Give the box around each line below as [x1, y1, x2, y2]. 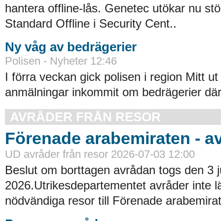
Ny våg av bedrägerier [5, 39, 137, 54]
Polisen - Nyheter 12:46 [5, 54, 117, 67]
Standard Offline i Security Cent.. [5, 16, 177, 30]
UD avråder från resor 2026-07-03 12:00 [5, 147, 195, 160]
